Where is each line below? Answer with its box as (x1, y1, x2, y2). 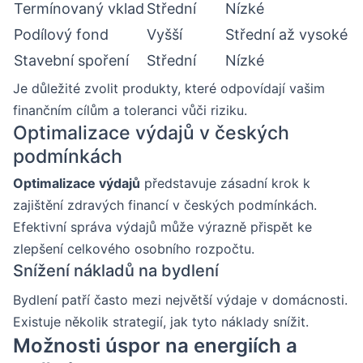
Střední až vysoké (225, 25, 348, 43)
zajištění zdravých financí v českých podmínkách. (13, 196, 317, 213)
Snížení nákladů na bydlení (13, 260, 219, 280)
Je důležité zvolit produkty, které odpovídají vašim (13, 79, 325, 96)
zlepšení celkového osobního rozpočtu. (13, 240, 254, 257)
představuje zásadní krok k (140, 174, 310, 191)
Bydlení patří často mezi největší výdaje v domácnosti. (13, 291, 348, 308)
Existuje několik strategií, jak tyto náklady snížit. (13, 313, 309, 330)
